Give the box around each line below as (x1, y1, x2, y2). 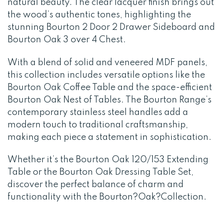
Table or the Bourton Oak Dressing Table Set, (7, 168, 194, 177)
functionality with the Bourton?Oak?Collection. (7, 193, 207, 202)
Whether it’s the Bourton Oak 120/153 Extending (7, 155, 209, 165)
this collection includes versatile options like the (7, 70, 205, 80)
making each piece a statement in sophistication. (7, 132, 212, 142)
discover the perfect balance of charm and (7, 180, 184, 190)
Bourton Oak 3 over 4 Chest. (7, 35, 126, 44)
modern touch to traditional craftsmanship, (7, 120, 188, 129)
